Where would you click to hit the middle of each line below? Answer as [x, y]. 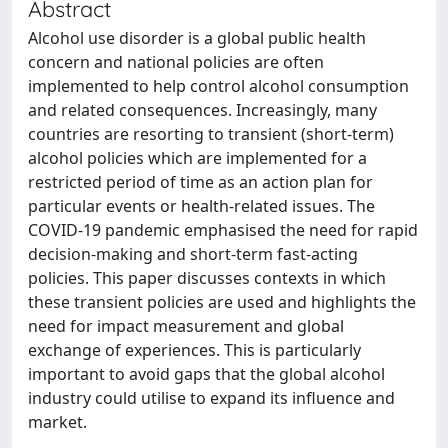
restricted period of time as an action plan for [200, 182]
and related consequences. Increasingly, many [202, 110]
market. [57, 422]
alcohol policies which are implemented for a [197, 158]
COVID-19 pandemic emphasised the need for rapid [223, 230]
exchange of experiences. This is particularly [194, 350]
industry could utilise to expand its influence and [211, 398]
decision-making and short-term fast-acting [193, 254]
